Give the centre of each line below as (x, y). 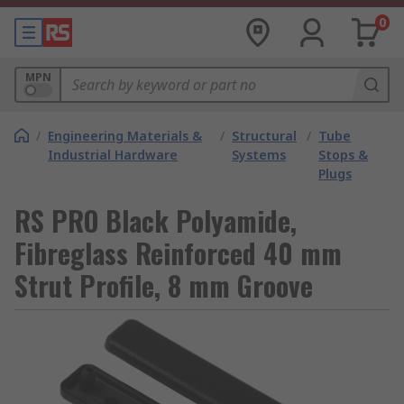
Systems (259, 155)
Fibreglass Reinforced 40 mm (178, 253)
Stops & (344, 155)
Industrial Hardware (113, 155)
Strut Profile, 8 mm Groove (164, 285)
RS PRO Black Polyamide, (156, 220)
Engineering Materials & (125, 136)
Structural (265, 136)
